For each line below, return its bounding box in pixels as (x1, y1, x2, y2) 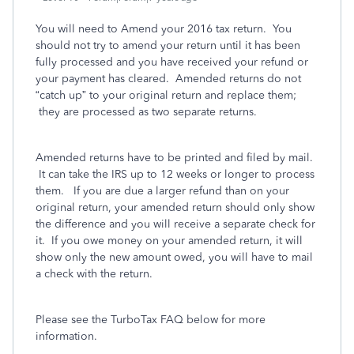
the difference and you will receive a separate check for (36, 217, 315, 231)
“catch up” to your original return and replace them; (36, 88, 296, 102)
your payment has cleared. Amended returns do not (36, 72, 301, 85)
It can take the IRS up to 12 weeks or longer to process (36, 168, 314, 181)
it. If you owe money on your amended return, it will (36, 234, 303, 247)
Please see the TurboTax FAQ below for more (36, 313, 265, 326)
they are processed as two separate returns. (36, 105, 263, 119)
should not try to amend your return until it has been (36, 39, 300, 52)
